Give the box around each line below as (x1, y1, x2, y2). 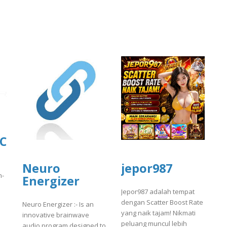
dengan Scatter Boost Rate (121, 198, 203, 207)
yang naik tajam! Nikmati (121, 208, 196, 218)
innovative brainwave (22, 210, 89, 220)
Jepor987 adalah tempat (121, 187, 195, 197)
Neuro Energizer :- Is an (22, 200, 94, 209)
